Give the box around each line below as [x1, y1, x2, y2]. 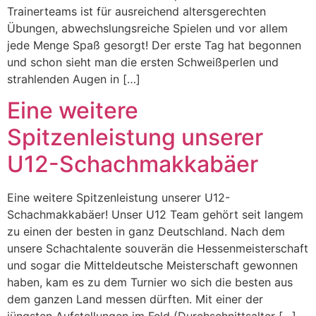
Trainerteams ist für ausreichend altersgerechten [7, 4, 266, 18]
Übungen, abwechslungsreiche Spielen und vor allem [7, 21, 288, 35]
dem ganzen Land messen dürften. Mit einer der [7, 292, 263, 307]
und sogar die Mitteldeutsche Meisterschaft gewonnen [7, 258, 298, 273]
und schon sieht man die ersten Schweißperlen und [7, 55, 279, 69]
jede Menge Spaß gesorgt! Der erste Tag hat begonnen [7, 38, 301, 52]
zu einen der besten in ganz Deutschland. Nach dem [7, 224, 285, 239]
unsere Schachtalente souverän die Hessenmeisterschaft [7, 241, 308, 256]
